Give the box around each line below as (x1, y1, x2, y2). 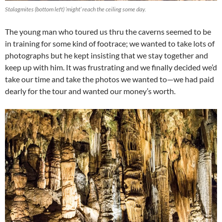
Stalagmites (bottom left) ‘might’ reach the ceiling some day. (5, 5, 146, 13)
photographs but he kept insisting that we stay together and (5, 51, 208, 60)
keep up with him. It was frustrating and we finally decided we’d (5, 62, 217, 72)
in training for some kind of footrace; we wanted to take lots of (5, 39, 215, 49)
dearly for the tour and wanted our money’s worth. (5, 86, 175, 96)
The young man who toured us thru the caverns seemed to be (5, 27, 211, 37)
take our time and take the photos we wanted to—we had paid (5, 74, 214, 84)
